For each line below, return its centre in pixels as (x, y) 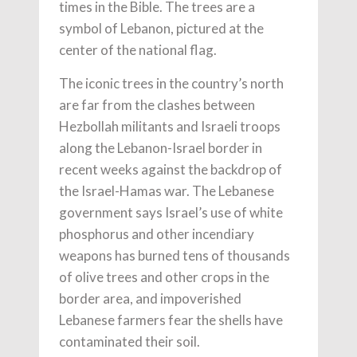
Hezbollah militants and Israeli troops (170, 126)
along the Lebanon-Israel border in (161, 148)
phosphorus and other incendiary (157, 234)
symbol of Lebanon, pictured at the (161, 28)
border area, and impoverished (150, 298)
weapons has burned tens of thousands (175, 255)
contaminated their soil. (129, 341)
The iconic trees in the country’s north (171, 83)
